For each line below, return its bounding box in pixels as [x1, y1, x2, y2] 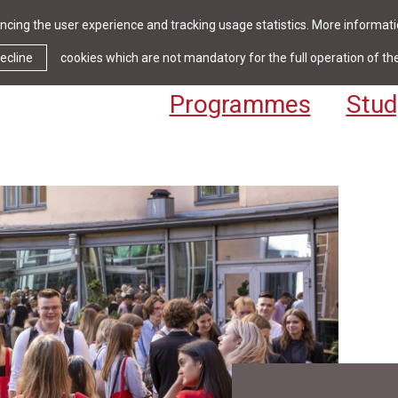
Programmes [169, 90, 311, 119]
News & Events [177, 46, 273, 63]
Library [298, 46, 342, 63]
